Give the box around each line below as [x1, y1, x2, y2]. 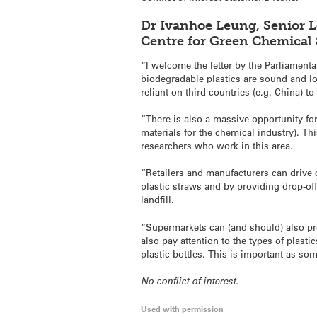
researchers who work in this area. [141, 139, 294, 152]
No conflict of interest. [141, 274, 239, 287]
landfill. [141, 193, 175, 206]
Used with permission [141, 304, 224, 315]
